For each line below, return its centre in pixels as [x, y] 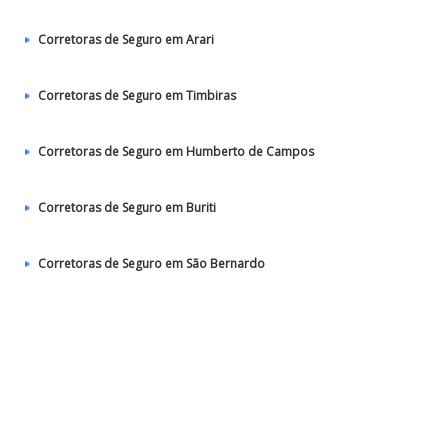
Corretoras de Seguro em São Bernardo [151, 263]
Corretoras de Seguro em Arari [126, 39]
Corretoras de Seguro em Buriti [127, 207]
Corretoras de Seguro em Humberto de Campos [176, 151]
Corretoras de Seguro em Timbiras [137, 95]
